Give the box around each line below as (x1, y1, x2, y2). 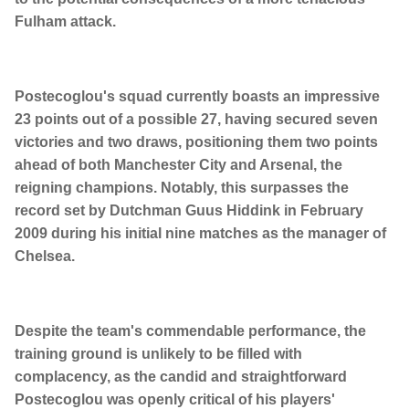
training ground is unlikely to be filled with (15, 346, 302, 362)
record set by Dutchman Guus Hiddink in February (15, 203, 363, 219)
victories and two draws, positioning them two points (15, 134, 378, 151)
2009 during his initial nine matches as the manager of (15, 225, 386, 242)
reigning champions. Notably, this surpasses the (15, 180, 349, 196)
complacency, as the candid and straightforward (15, 369, 347, 385)
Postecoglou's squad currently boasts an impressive (15, 89, 380, 105)
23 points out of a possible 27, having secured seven (15, 111, 378, 128)
